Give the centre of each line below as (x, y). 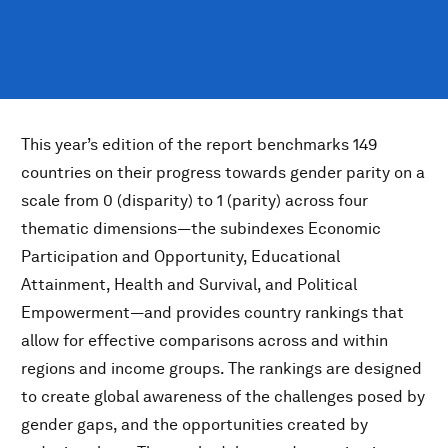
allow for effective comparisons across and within (204, 340)
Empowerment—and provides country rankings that (212, 312)
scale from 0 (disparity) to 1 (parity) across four (194, 200)
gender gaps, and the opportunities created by (194, 424)
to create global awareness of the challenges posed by (223, 396)
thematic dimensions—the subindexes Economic (201, 228)
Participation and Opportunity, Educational (180, 256)
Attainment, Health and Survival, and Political (189, 284)
